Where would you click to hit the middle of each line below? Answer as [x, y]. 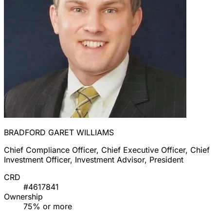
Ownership [23, 197]
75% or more [48, 207]
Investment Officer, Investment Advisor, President [94, 160]
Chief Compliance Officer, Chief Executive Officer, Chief [107, 150]
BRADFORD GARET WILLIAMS [59, 133]
